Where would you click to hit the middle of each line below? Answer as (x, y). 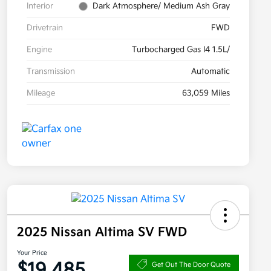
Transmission (51, 72)
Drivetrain (45, 28)
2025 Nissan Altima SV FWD (102, 233)
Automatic (211, 72)
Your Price (32, 253)
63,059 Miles (206, 93)
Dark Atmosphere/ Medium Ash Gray (161, 6)
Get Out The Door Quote (191, 264)
